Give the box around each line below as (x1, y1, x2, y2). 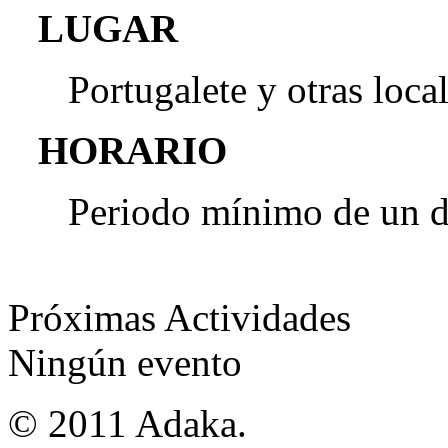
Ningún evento (8, 341, 242, 384)
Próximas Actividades (8, 296, 351, 339)
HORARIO (38, 129, 227, 172)
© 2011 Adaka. (8, 402, 247, 445)
